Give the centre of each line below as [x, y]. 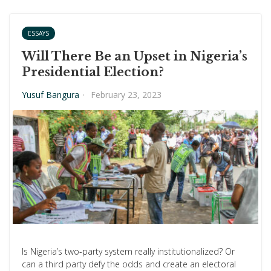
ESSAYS [38, 34]
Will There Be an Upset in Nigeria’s [135, 57]
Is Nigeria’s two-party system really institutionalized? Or [128, 252]
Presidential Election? [93, 72]
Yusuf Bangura [51, 95]
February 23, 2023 [126, 95]
